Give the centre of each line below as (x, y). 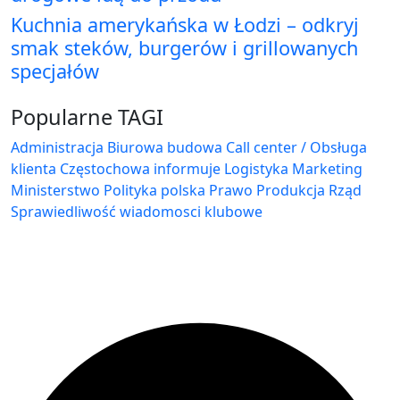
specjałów (55, 71)
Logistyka (256, 169)
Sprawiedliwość (63, 212)
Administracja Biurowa (87, 148)
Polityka (130, 191)
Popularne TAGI (87, 117)
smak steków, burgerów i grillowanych (184, 48)
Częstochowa (105, 169)
